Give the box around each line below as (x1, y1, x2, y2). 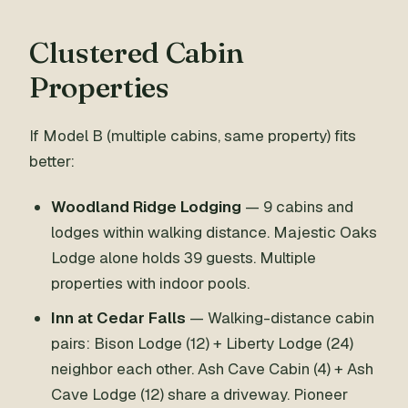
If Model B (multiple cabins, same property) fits (29, 126, 356, 146)
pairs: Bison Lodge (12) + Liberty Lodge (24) (51, 333, 353, 353)
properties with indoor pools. (51, 273, 250, 293)
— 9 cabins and (241, 197, 353, 217)
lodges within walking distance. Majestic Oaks (51, 222, 377, 242)
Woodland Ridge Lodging (51, 197, 241, 217)
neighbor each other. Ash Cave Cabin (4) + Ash (51, 359, 373, 379)
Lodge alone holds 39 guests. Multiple (51, 248, 316, 268)
